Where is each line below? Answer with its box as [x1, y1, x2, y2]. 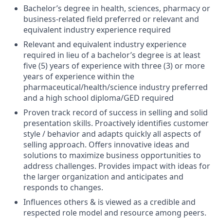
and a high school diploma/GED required [23, 92, 174, 103]
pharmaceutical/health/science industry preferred [23, 81, 208, 92]
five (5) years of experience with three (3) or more [23, 60, 205, 71]
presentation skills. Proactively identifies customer [23, 117, 209, 128]
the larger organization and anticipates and [23, 171, 183, 182]
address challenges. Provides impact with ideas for [23, 160, 210, 171]
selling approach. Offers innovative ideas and [23, 139, 189, 150]
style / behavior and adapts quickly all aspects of [23, 128, 201, 139]
